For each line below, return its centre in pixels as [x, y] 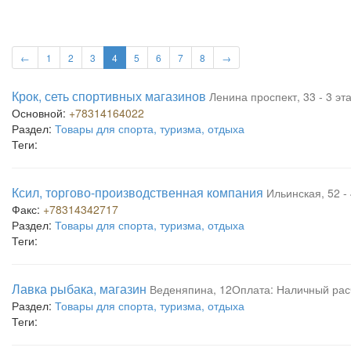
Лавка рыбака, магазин [79, 289]
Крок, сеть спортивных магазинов [109, 96]
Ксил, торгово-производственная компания [138, 192]
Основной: [40, 113]
